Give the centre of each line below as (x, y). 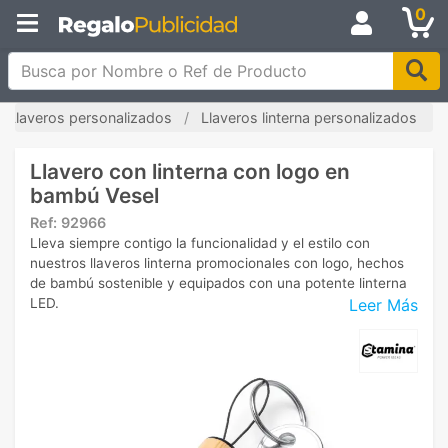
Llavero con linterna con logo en (190, 171)
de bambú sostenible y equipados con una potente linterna (218, 283)
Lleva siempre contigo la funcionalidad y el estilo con (200, 243)
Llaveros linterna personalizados (309, 117)
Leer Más (383, 304)
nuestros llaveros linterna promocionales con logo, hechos (217, 263)
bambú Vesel (94, 195)
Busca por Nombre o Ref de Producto (150, 63)
